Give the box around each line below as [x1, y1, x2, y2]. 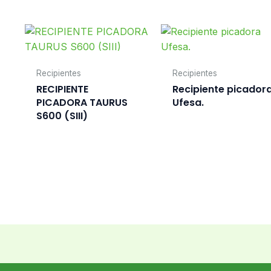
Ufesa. [172, 95, 204, 109]
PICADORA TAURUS [36, 95, 128, 109]
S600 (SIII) [36, 108, 88, 123]
